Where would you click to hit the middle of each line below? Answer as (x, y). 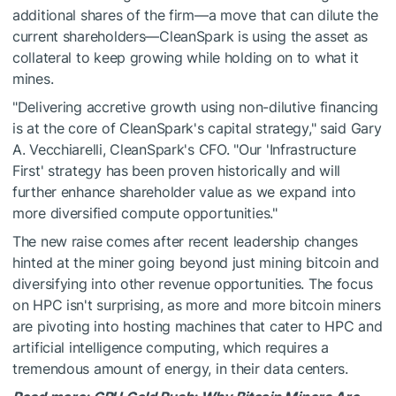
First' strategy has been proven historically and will (177, 171)
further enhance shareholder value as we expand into (184, 192)
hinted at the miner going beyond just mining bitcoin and (196, 263)
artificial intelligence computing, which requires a (171, 348)
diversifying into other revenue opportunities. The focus (193, 284)
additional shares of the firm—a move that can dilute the (195, 15)
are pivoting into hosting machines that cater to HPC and (198, 327)
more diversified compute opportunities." (145, 213)
